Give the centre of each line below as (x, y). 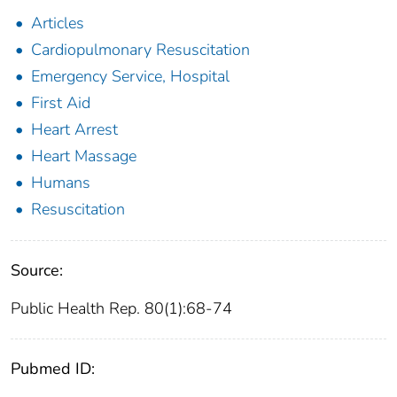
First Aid (61, 103)
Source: (37, 271)
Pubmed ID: (53, 369)
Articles (58, 23)
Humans (61, 183)
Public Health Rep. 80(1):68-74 (121, 309)
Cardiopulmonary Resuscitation (140, 50)
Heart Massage (84, 156)
